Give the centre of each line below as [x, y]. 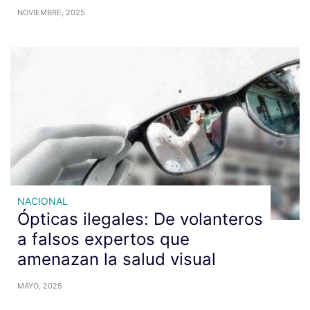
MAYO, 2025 [40, 285]
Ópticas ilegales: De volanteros [140, 219]
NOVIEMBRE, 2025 [51, 12]
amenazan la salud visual [117, 259]
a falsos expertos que [103, 239]
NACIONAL [43, 201]
